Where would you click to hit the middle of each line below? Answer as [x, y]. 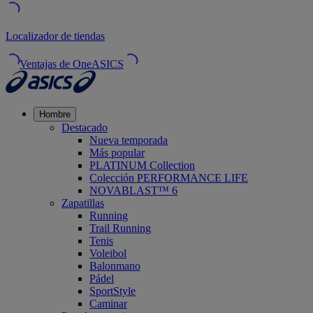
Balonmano [115, 265]
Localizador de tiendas [55, 36]
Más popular [117, 152]
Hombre [55, 114]
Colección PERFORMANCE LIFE [169, 177]
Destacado [85, 127]
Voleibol [108, 253]
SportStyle [112, 291]
